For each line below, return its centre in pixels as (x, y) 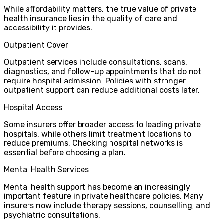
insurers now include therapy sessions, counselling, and (107, 205)
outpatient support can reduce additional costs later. (102, 90)
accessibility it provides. (48, 27)
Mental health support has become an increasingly (97, 187)
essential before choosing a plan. (65, 152)
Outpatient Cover (36, 45)
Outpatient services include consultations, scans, (96, 62)
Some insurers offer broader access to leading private (102, 124)
